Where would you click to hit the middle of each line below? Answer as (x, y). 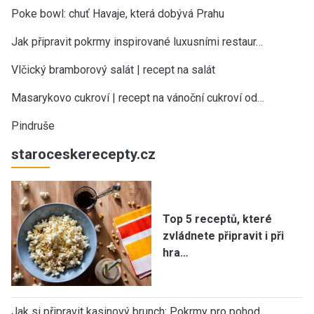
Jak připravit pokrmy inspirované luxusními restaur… (137, 41)
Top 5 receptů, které (217, 219)
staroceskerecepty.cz (83, 154)
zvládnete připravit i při (223, 235)
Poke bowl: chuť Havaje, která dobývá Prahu (118, 13)
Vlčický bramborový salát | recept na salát (113, 69)
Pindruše (33, 125)
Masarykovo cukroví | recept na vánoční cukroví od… (138, 97)
